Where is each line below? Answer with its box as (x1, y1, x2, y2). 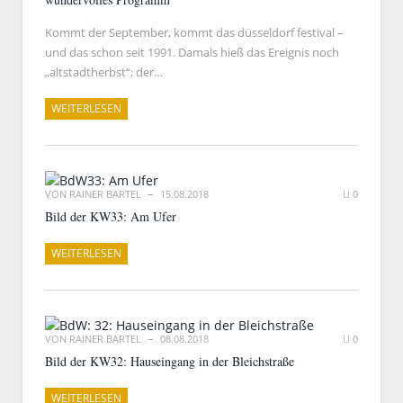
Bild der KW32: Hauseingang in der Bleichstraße (45, 353, 294, 370)
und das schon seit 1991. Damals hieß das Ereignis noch (45, 44, 339, 60)
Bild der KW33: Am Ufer (45, 208, 176, 225)
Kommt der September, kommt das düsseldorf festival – (45, 24, 344, 40)
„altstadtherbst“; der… (45, 64, 163, 80)
